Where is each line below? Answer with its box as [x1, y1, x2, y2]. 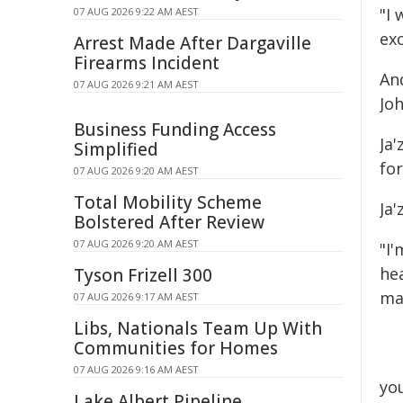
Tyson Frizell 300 [74, 264, 212, 287]
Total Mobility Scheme [74, 191, 262, 214]
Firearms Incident [74, 51, 219, 75]
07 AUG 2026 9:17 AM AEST [74, 290, 199, 303]
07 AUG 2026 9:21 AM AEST [74, 77, 199, 91]
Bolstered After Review [74, 210, 264, 234]
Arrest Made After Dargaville [74, 31, 311, 55]
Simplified [74, 138, 158, 161]
